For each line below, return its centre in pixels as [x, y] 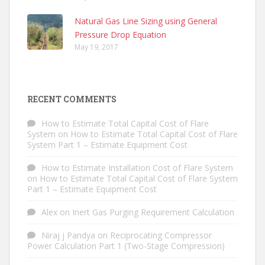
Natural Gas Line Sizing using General [146, 21]
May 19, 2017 [96, 47]
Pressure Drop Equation [120, 34]
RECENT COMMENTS [72, 99]
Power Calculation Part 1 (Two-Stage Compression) [126, 245]
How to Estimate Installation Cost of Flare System [137, 167]
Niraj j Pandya [68, 235]
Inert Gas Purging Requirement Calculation [153, 212]
